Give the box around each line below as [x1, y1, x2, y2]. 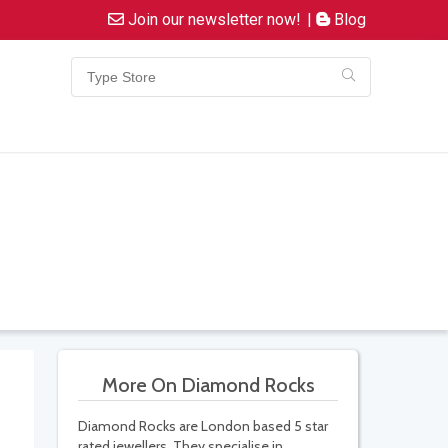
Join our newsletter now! [124, 10, 301, 29]
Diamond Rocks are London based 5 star [78, 417, 328, 436]
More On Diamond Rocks [101, 373, 315, 398]
